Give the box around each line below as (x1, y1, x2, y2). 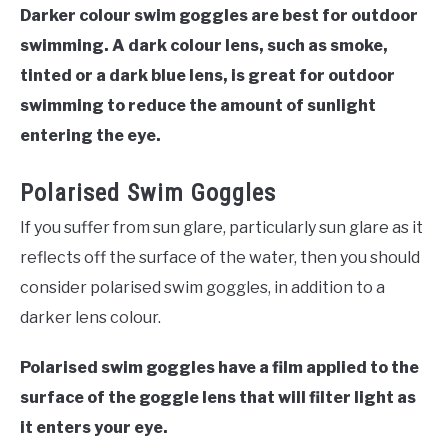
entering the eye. (20, 125, 161, 145)
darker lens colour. (20, 307, 161, 327)
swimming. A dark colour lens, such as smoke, (20, 35, 388, 55)
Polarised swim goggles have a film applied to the (20, 357, 419, 377)
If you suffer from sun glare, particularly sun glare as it (20, 217, 423, 237)
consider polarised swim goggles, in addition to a (20, 277, 385, 297)
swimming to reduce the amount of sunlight (20, 95, 376, 115)
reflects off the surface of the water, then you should (20, 247, 420, 267)
